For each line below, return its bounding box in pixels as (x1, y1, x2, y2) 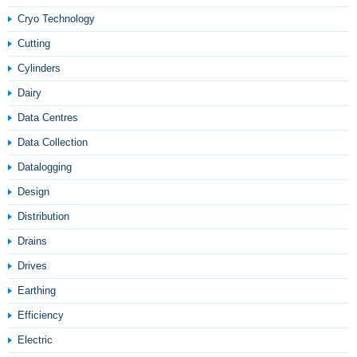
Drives (18, 260, 47, 272)
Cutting (18, 37, 50, 49)
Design (18, 186, 49, 198)
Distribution (18, 210, 69, 222)
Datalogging (18, 161, 72, 173)
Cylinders (18, 62, 61, 74)
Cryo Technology (18, 13, 95, 25)
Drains (18, 235, 47, 247)
